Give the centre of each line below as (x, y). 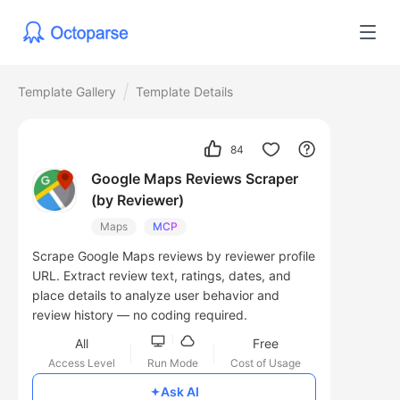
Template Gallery (67, 92)
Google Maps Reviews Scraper (195, 179)
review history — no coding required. (140, 315)
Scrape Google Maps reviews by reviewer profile (174, 256)
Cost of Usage (265, 363)
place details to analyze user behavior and (156, 296)
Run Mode (172, 363)
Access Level (81, 363)
